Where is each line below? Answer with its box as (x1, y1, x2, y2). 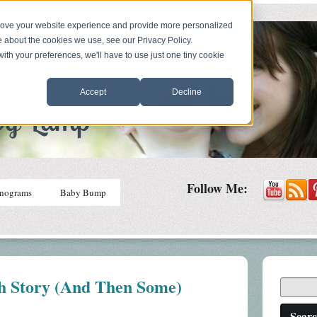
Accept (80, 86, 107, 97)
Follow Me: (187, 179, 248, 198)
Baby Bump (60, 186, 106, 200)
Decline (171, 86, 202, 97)
